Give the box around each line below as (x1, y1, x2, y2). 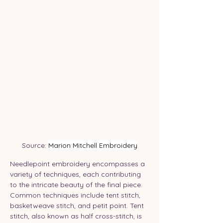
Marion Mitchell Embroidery (48, 140, 137, 150)
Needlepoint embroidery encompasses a (10, 159, 147, 168)
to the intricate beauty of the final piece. (10, 180, 144, 189)
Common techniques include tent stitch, (10, 190, 142, 200)
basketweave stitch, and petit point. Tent (10, 201, 146, 210)
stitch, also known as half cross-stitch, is (10, 211, 144, 221)
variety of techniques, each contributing (10, 169, 143, 179)
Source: (22, 140, 48, 150)
